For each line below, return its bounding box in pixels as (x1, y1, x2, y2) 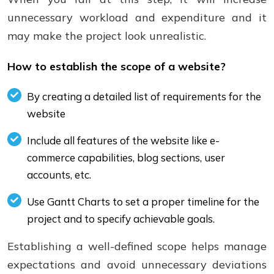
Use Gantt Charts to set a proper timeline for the (27, 195, 259, 208)
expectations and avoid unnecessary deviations (7, 257, 267, 272)
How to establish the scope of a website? (7, 59, 226, 73)
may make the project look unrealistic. (7, 29, 206, 43)
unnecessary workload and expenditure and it (7, 10, 267, 24)
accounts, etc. (27, 168, 91, 181)
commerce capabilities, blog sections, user (27, 151, 225, 164)
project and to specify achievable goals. (27, 212, 215, 225)
